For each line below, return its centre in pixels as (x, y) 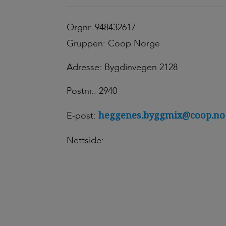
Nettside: (85, 140)
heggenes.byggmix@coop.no (162, 115)
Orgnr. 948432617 (101, 27)
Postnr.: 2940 (92, 91)
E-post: (82, 116)
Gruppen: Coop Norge (113, 44)
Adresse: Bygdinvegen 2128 (122, 67)
